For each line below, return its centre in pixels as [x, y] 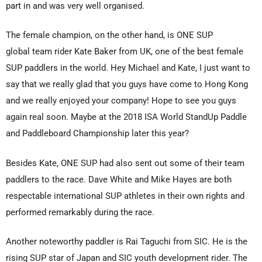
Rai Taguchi [148, 242]
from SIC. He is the [209, 242]
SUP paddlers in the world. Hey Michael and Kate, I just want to [128, 68]
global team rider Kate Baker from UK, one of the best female [125, 52]
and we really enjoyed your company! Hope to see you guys [121, 101]
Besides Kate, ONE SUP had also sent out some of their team [125, 163]
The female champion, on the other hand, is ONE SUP [109, 35]
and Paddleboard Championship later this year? [97, 134]
